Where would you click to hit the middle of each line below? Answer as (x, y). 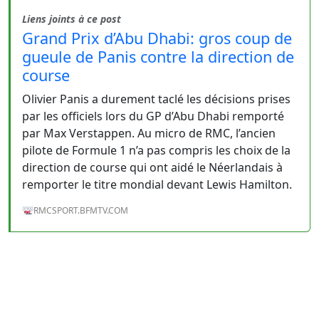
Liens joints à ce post (72, 19)
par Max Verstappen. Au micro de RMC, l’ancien (149, 133)
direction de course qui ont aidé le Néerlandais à (152, 167)
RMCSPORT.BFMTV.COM (81, 210)
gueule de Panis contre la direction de (158, 57)
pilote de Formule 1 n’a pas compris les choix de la (156, 150)
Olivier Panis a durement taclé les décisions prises (156, 99)
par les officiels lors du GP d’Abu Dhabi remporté (153, 116)
